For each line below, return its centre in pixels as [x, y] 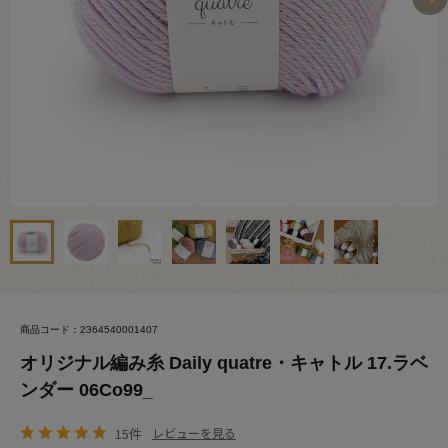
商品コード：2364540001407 [89, 329]
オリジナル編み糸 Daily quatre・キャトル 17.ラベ [224, 363]
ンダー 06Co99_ [86, 390]
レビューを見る [194, 432]
